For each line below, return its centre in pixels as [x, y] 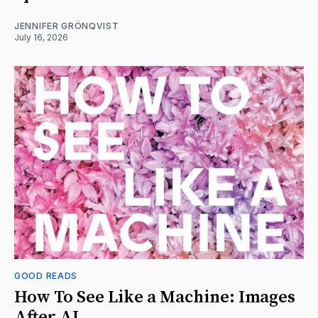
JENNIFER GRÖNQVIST [67, 26]
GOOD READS [46, 275]
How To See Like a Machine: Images [155, 297]
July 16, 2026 [41, 37]
